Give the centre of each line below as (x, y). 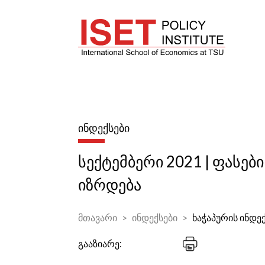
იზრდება (110, 185)
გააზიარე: (100, 244)
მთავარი (98, 217)
